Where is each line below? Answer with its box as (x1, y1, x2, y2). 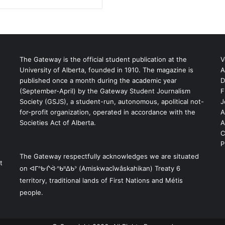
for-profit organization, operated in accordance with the (19, 108, 195, 117)
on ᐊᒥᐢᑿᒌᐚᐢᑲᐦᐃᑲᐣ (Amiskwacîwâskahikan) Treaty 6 (19, 164, 180, 173)
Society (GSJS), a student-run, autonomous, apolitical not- (19, 97, 204, 106)
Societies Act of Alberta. (19, 119, 96, 127)
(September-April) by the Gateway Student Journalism (19, 87, 190, 95)
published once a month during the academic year (19, 76, 177, 85)
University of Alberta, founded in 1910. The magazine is (19, 66, 193, 74)
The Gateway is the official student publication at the (19, 55, 187, 64)
